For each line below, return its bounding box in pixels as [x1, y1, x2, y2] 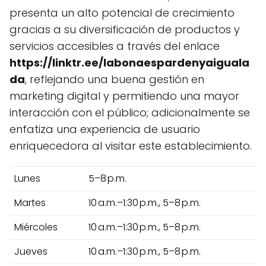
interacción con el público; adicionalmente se [9, 104, 250, 120]
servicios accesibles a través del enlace [9, 38, 220, 53]
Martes [14, 195, 46, 210]
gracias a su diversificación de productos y [9, 21, 240, 37]
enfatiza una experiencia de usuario [9, 121, 200, 137]
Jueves [14, 244, 47, 258]
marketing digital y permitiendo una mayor [9, 88, 239, 103]
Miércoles [14, 220, 58, 234]
